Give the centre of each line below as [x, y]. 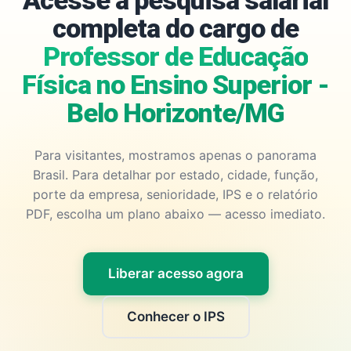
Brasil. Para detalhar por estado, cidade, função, [175, 175]
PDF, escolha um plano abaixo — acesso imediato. [175, 214]
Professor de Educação [175, 56]
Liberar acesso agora [175, 273]
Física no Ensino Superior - [175, 85]
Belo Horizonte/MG [175, 113]
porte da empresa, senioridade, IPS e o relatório [175, 194]
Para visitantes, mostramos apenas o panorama [175, 155]
